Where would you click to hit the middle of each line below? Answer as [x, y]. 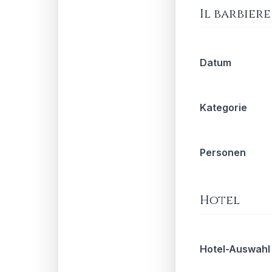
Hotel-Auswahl [235, 249]
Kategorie [223, 107]
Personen [223, 152]
